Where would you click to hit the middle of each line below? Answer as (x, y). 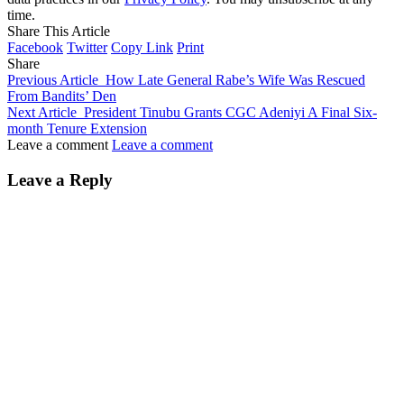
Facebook (35, 47)
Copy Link (142, 47)
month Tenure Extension (77, 128)
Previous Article (53, 79)
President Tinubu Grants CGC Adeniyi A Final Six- (230, 112)
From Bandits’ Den (62, 96)
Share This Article (59, 31)
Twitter (87, 47)
